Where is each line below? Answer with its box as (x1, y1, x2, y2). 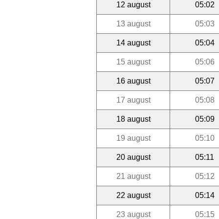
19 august (116, 133, 151, 142)
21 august (116, 172, 151, 180)
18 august (116, 114, 151, 123)
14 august (116, 38, 151, 47)
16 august (116, 76, 151, 85)
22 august (116, 191, 151, 199)
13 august (116, 19, 151, 28)
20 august (116, 153, 151, 161)
